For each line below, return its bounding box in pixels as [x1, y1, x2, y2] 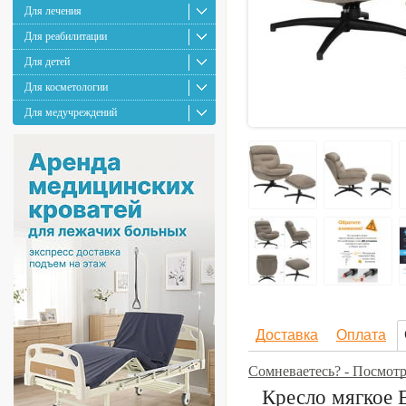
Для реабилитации [24, 30, 107, 43]
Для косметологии [24, 81, 108, 93]
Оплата [336, 327, 386, 343]
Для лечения [24, 5, 82, 17]
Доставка [256, 327, 318, 343]
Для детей [24, 55, 70, 68]
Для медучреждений [24, 106, 117, 119]
